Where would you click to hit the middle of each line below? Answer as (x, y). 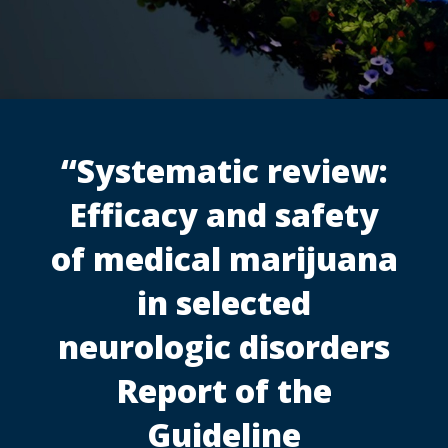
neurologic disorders (224, 347)
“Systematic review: (224, 171)
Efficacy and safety (224, 215)
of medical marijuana (224, 259)
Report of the (224, 391)
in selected (224, 303)
